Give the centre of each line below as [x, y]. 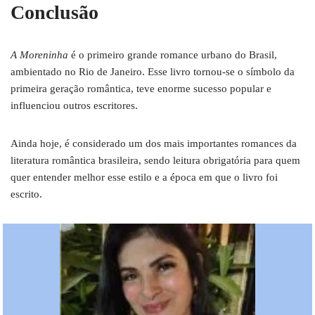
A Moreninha [41, 55]
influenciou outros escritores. [74, 105]
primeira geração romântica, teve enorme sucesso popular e [141, 89]
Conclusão [54, 12]
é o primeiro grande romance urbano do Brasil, [174, 55]
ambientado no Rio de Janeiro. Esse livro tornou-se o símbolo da [153, 72]
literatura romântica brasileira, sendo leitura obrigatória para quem [155, 160]
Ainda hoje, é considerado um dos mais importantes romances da [154, 143]
